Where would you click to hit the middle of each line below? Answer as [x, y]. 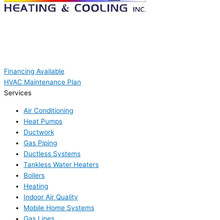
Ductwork [39, 132]
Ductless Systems [52, 153]
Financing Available [34, 71]
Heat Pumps [43, 121]
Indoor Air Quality [51, 197]
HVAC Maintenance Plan [42, 82]
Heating [36, 186]
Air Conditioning [48, 110]
